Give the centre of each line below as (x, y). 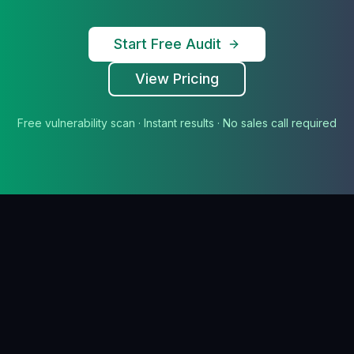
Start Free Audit (168, 44)
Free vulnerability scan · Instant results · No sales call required (177, 123)
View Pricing (177, 79)
